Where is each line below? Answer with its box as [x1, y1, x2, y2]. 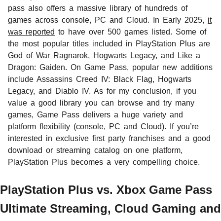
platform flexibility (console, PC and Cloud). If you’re [8, 122, 199, 131]
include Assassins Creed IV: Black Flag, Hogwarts [8, 74, 191, 83]
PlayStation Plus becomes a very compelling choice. [8, 157, 200, 166]
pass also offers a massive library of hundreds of [8, 3, 187, 12]
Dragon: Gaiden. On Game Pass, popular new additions [8, 63, 213, 72]
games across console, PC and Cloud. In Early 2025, [8, 15, 208, 24]
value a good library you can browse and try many [8, 98, 194, 107]
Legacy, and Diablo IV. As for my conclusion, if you [8, 86, 196, 95]
